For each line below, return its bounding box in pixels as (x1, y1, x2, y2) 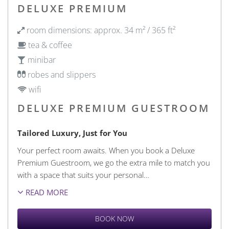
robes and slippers (26, 69, 96, 80)
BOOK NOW (95, 214, 134, 223)
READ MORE (24, 187, 68, 197)
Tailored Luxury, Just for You (17, 128, 127, 138)
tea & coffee (26, 39, 72, 51)
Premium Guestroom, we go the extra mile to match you (17, 157, 210, 168)
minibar (26, 54, 56, 65)
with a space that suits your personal (17, 170, 144, 180)
